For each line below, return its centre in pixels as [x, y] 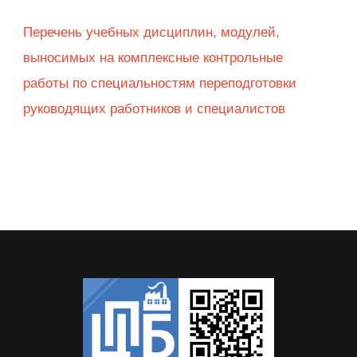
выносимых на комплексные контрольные [153, 58]
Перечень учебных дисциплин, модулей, [151, 33]
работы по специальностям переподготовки [160, 84]
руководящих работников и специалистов [154, 109]
